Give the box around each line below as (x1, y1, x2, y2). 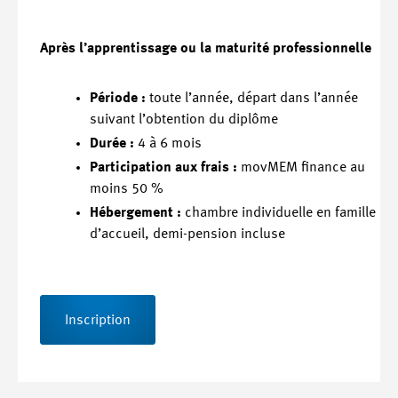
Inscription (65, 314, 131, 329)
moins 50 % (90, 182, 163, 196)
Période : (90, 91, 146, 106)
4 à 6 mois (134, 136, 202, 151)
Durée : (90, 136, 134, 151)
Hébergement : (90, 206, 181, 221)
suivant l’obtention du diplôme (90, 112, 278, 127)
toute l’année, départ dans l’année (146, 91, 358, 106)
